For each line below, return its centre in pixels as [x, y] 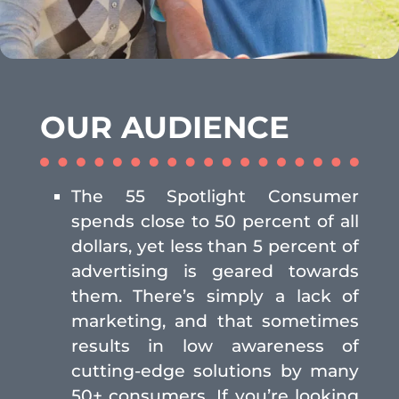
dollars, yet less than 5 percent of [215, 246]
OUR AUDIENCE [164, 127]
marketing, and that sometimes [215, 321]
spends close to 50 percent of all [215, 221]
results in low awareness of [215, 346]
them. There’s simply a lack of [215, 296]
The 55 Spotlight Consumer [215, 196]
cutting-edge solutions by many [215, 370]
